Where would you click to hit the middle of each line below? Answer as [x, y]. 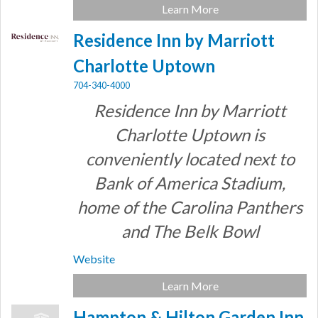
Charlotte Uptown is [190, 135]
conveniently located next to [190, 159]
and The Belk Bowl [190, 231]
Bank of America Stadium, [190, 183]
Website [94, 259]
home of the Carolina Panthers [190, 207]
